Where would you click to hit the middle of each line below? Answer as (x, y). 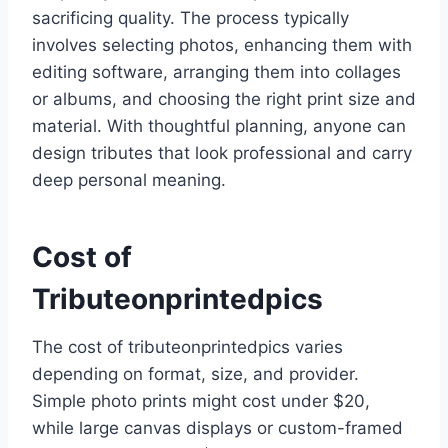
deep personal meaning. (129, 180)
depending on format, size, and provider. (195, 374)
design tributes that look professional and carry (222, 153)
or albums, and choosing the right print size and (224, 99)
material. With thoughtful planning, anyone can (219, 126)
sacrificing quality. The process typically (190, 18)
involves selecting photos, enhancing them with (222, 45)
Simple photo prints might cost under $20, (201, 401)
